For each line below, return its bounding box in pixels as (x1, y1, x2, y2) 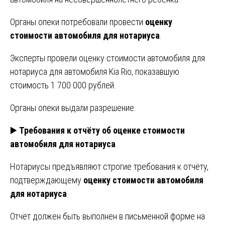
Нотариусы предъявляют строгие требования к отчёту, (10, 161, 208, 172)
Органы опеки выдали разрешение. (10, 102, 136, 113)
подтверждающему (10, 174, 83, 185)
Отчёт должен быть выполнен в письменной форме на (10, 210, 205, 221)
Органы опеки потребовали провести (10, 16, 145, 27)
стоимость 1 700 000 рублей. (10, 79, 116, 90)
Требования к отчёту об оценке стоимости (19, 125, 185, 136)
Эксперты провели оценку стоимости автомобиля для (10, 52, 205, 63)
